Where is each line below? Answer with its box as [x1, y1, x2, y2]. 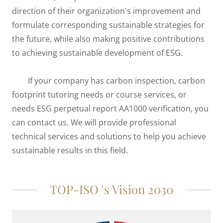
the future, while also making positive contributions [12, 33, 205, 44]
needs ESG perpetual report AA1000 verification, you [12, 103, 209, 114]
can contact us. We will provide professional [12, 117, 176, 128]
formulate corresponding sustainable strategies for [12, 19, 205, 30]
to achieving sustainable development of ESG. [12, 47, 183, 58]
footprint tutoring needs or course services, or [12, 89, 187, 100]
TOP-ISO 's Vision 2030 [50, 181, 173, 197]
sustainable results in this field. [12, 145, 128, 156]
